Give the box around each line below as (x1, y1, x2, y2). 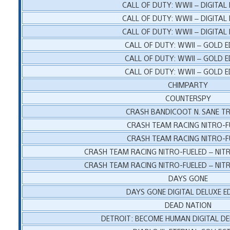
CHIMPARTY (168, 79, 208, 89)
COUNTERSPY (165, 92, 211, 103)
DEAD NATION (164, 199, 212, 209)
